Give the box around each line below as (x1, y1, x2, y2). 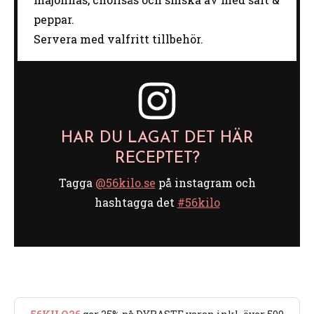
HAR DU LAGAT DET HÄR (60, 130, 254, 146)
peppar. (33, 11, 74, 27)
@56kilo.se (95, 175, 156, 190)
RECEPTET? (114, 150, 200, 167)
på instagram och (155, 175, 256, 190)
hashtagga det (94, 194, 177, 210)
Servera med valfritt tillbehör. (33, 31, 203, 46)
